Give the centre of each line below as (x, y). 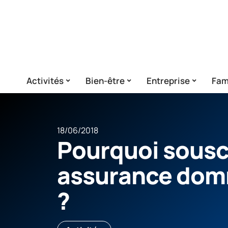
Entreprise (168, 80)
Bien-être (105, 80)
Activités (45, 80)
